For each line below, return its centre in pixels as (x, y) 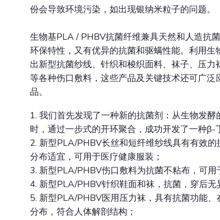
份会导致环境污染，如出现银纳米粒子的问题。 (123, 10)
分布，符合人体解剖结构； (83, 212)
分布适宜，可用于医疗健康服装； (96, 157)
